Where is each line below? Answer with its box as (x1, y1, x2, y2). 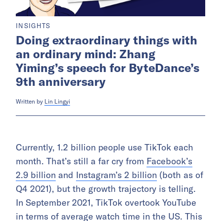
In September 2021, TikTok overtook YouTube (16, 196, 196, 208)
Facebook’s (147, 155, 192, 167)
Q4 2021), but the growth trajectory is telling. (16, 183, 196, 194)
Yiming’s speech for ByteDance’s (16, 60, 199, 75)
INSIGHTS (16, 21, 51, 30)
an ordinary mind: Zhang (16, 46, 155, 61)
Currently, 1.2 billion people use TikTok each (16, 141, 193, 153)
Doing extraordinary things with (16, 32, 197, 47)
